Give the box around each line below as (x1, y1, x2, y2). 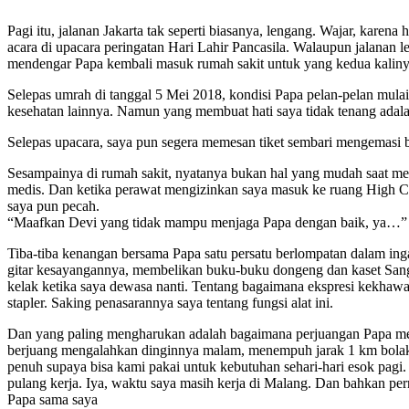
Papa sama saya (7, 391, 98, 407)
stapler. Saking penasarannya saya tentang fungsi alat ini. (7, 294, 333, 310)
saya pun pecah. (7, 197, 100, 214)
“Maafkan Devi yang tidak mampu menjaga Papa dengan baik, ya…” (7, 214, 407, 230)
